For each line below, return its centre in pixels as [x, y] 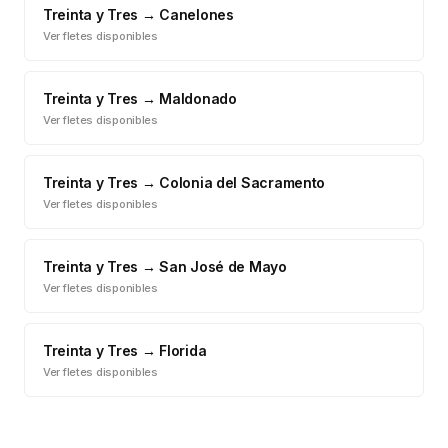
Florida [183, 350]
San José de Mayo [223, 266]
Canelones [196, 14]
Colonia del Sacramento [242, 182]
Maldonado [198, 98]
